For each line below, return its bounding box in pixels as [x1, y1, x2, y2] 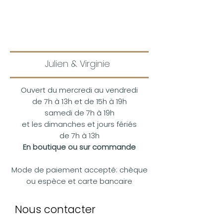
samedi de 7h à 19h [44, 108, 114, 118]
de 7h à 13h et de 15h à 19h [32, 96, 127, 107]
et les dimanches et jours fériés [22, 119, 137, 129]
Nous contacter [15, 202, 96, 217]
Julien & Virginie [45, 57, 110, 70]
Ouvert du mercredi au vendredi [21, 85, 138, 95]
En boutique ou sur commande [23, 142, 136, 152]
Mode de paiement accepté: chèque [11, 165, 148, 175]
